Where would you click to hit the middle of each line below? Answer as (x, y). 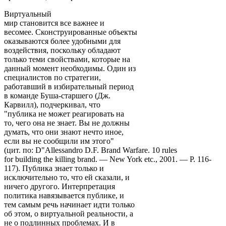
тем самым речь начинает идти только (69, 204)
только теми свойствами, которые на (67, 59)
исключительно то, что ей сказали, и (67, 177)
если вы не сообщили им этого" (59, 141)
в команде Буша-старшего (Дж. (57, 95)
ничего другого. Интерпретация (60, 186)
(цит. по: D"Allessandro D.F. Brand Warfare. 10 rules (91, 150)
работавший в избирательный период (69, 86)
